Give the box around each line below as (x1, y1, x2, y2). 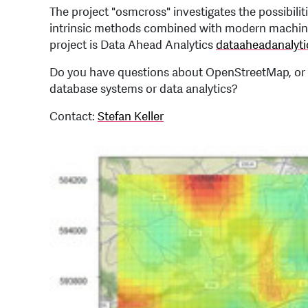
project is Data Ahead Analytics (49, 36, 216, 53)
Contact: (49, 108, 98, 124)
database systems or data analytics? (49, 80, 238, 97)
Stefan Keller (98, 108, 164, 124)
